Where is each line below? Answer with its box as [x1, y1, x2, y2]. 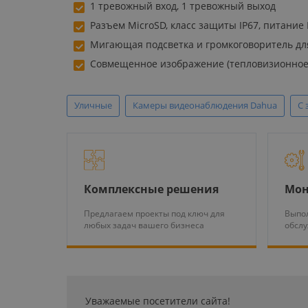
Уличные [74, 98, 112, 111]
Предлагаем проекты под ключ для [84, 207, 225, 219]
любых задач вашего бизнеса [84, 219, 204, 231]
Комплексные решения [84, 181, 219, 197]
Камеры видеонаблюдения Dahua [133, 98, 277, 111]
